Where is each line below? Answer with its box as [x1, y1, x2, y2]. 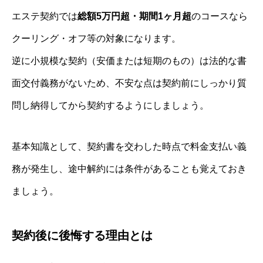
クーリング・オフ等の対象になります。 [12, 33, 181, 43]
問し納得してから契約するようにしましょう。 [12, 100, 209, 110]
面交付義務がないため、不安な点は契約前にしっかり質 [12, 77, 247, 88]
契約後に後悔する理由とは [12, 228, 153, 242]
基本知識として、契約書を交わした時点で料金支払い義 [12, 141, 247, 151]
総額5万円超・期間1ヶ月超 [77, 11, 191, 21]
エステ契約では [12, 11, 77, 21]
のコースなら [191, 11, 248, 21]
